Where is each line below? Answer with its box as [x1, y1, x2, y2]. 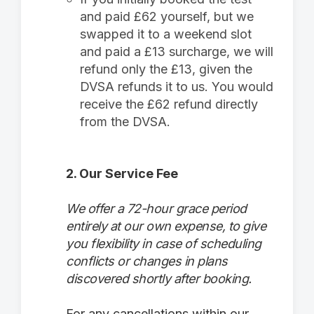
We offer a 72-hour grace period [66, 201, 247, 216]
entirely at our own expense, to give [66, 219, 266, 233]
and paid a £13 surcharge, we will [80, 44, 273, 59]
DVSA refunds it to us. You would [80, 79, 273, 94]
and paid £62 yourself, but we [80, 9, 254, 24]
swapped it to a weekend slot [80, 27, 252, 41]
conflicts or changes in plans [66, 254, 228, 268]
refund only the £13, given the [80, 62, 252, 76]
